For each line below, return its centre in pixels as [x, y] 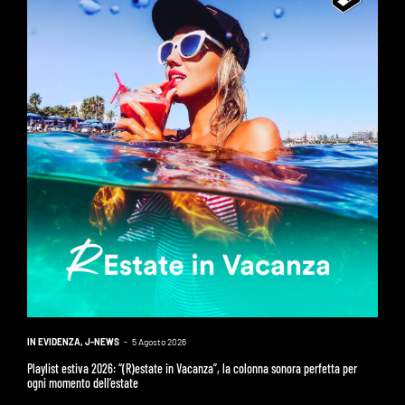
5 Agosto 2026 [159, 341]
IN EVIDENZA [53, 341]
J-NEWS [102, 341]
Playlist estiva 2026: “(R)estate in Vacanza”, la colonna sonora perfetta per [192, 368]
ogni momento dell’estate [82, 382]
